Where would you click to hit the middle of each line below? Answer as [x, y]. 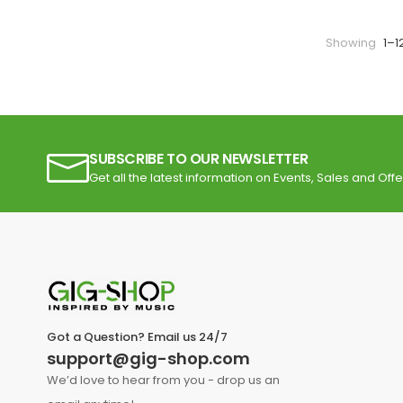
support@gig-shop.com [148, 358]
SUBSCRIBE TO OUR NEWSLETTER [199, 158]
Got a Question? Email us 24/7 [137, 337]
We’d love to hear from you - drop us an [163, 380]
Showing [352, 43]
